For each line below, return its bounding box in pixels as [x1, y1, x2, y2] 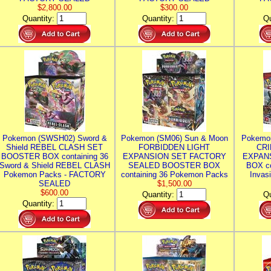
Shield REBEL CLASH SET [6, 143, 103, 152]
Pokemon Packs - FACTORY [3, 170, 106, 179]
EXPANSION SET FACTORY [122, 152, 226, 161]
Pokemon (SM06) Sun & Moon [120, 134, 228, 143]
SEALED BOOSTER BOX [128, 161, 220, 170]
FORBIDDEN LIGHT [139, 143, 210, 152]
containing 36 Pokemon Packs [120, 170, 228, 179]
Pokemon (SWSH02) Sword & [2, 134, 107, 143]
